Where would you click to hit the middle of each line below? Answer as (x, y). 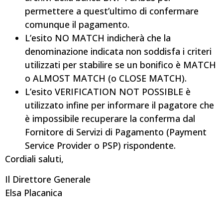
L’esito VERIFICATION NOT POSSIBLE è (108, 91)
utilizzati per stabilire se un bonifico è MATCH (120, 64)
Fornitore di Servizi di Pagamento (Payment (116, 132)
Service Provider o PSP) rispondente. (100, 145)
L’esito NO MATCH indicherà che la (98, 38)
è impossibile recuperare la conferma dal (110, 118)
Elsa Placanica (34, 192)
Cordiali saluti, (34, 159)
